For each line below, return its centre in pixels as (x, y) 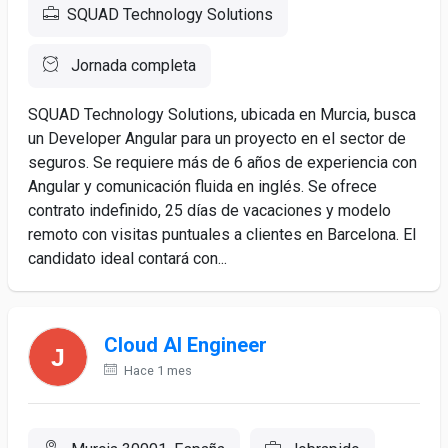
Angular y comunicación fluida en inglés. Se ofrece (202, 186)
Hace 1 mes (156, 370)
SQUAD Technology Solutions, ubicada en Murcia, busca (222, 114)
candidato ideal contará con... (127, 258)
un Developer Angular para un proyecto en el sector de (217, 138)
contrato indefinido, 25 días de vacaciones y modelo (209, 210)
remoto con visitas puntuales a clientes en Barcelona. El (222, 234)
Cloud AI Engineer (185, 345)
